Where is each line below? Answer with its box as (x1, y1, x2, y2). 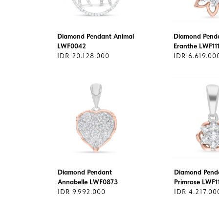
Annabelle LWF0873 (58, 178, 118, 186)
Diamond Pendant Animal (57, 32, 134, 40)
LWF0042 (57, 42, 86, 50)
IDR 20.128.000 (57, 52, 109, 60)
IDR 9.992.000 (58, 188, 106, 196)
